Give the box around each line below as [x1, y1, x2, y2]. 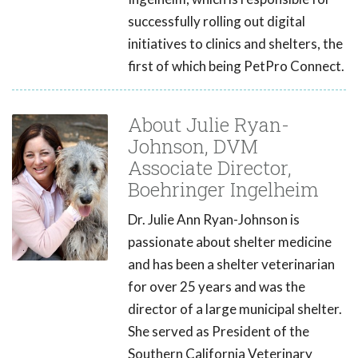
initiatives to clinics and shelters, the [128, 34, 343, 52]
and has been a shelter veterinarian [128, 255, 335, 272]
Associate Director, [128, 154, 292, 181]
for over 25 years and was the [128, 277, 305, 295]
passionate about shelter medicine [128, 233, 332, 250]
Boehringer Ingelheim [128, 176, 319, 202]
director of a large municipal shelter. [128, 300, 342, 317]
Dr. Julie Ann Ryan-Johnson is [128, 210, 300, 228]
